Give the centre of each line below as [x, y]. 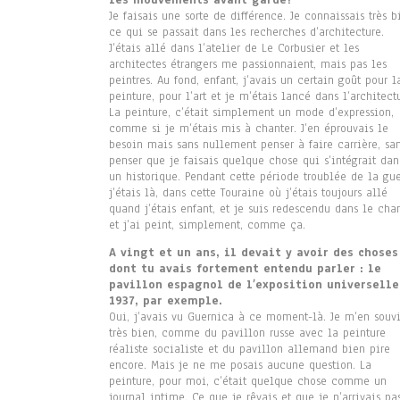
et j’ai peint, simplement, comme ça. [207, 225]
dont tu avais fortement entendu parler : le [245, 269]
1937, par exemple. [166, 301]
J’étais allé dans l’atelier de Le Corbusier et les [234, 49]
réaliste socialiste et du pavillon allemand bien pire [250, 350]
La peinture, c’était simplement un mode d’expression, [251, 113]
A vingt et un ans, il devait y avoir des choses [254, 253]
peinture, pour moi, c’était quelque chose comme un [248, 382]
